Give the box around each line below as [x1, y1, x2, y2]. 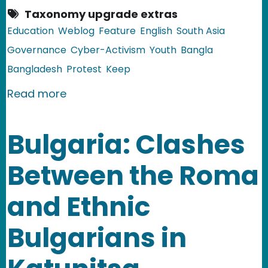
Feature [99, 23, 136, 38]
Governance [7, 42, 66, 57]
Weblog [58, 23, 95, 38]
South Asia [176, 23, 225, 38]
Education [7, 23, 54, 38]
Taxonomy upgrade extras [25, 6, 178, 22]
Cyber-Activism [71, 42, 145, 57]
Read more [7, 86, 66, 101]
